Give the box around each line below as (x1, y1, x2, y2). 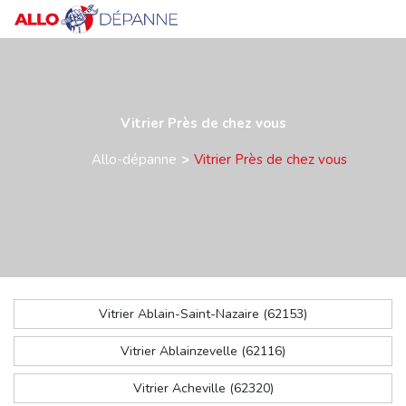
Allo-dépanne (91, 150, 177, 169)
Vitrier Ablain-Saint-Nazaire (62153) (99, 305, 307, 324)
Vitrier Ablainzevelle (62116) (121, 343, 285, 361)
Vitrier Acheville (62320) (132, 380, 274, 398)
